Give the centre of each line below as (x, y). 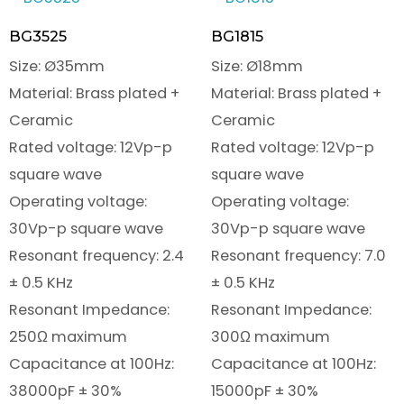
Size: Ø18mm (257, 66)
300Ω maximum (271, 336)
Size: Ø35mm (57, 66)
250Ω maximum (68, 336)
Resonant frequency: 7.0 (298, 255)
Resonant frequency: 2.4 (96, 255)
